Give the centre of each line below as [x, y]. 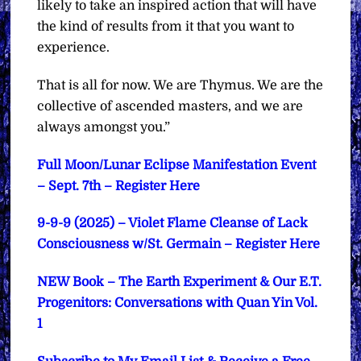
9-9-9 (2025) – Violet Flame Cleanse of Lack [173, 224]
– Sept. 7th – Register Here [119, 186]
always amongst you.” [104, 127]
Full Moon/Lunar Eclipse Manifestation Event [177, 165]
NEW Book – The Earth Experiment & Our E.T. [180, 282]
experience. [74, 48]
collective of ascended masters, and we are [170, 106]
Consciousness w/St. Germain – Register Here [180, 245]
